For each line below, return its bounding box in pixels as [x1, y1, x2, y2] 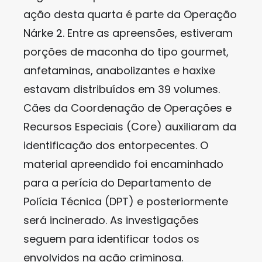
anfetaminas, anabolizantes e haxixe [23, 63, 215, 78]
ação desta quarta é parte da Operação [23, 7, 237, 22]
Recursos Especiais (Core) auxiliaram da [23, 119, 236, 134]
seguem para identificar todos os [23, 232, 199, 246]
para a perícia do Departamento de [23, 175, 211, 190]
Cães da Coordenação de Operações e [23, 101, 232, 115]
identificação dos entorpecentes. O [23, 138, 208, 153]
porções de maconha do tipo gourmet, [23, 44, 229, 59]
